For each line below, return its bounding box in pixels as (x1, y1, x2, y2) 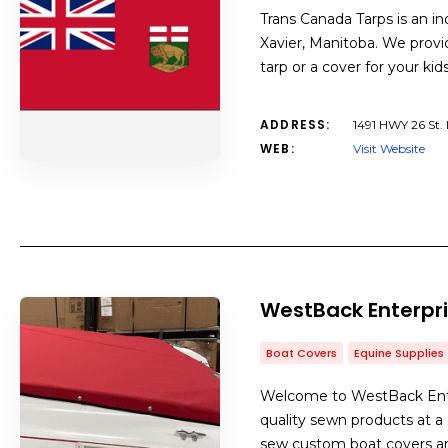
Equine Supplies (354, 345, 444, 361)
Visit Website (353, 141, 425, 156)
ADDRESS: (260, 116, 331, 133)
